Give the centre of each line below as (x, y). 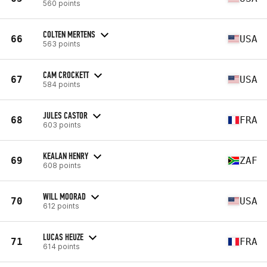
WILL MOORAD (64, 196)
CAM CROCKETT (66, 74)
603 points (62, 125)
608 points (62, 165)
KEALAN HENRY (66, 156)
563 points (62, 44)
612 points (61, 206)
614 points (61, 246)
